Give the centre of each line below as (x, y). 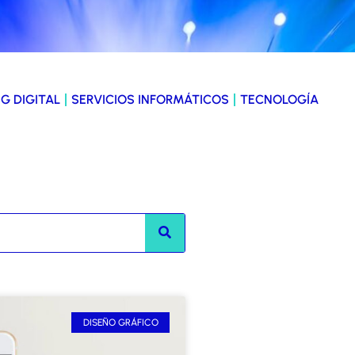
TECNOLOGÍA (279, 99)
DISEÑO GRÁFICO (120, 322)
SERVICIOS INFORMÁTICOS (150, 99)
